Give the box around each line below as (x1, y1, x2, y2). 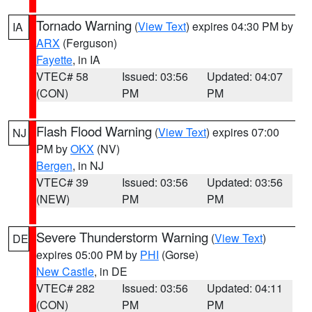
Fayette (36, 52, 72, 68)
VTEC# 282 (36, 280, 95, 296)
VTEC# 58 (36, 68, 88, 84)
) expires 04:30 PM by (186, 18, 293, 34)
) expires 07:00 (206, 124, 279, 140)
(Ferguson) (60, 35, 117, 51)
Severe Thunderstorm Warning (36, 228, 208, 246)
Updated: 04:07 (207, 68, 283, 84)
